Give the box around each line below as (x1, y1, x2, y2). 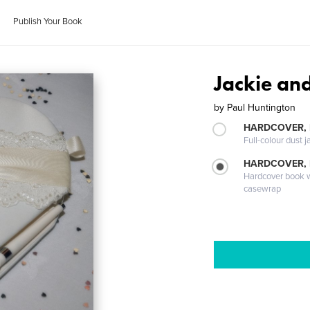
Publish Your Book (13, 16, 83, 27)
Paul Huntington (227, 102, 296, 113)
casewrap (244, 183, 282, 194)
